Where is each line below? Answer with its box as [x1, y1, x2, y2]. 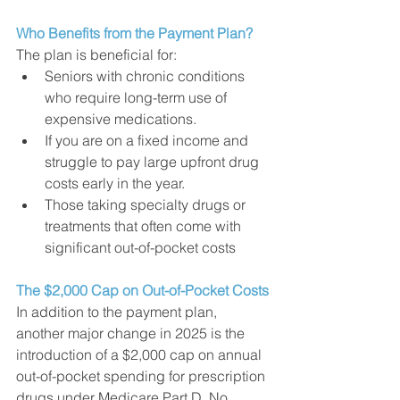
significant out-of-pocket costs [45, 237, 239, 256]
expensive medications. [45, 109, 196, 128]
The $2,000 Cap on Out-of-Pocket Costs [16, 280, 269, 299]
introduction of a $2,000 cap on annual [16, 345, 265, 363]
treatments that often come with [45, 216, 245, 235]
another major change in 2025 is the [16, 323, 248, 342]
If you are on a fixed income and [45, 130, 252, 149]
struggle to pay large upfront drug [45, 152, 262, 171]
